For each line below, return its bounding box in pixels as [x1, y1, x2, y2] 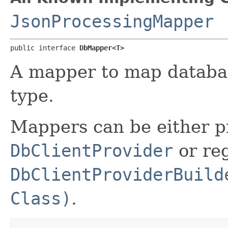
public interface [10, 43, 79, 52]
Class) [10, 188, 71, 209]
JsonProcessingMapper [10, 11, 214, 32]
